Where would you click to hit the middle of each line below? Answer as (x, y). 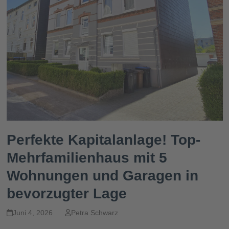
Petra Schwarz (95, 213)
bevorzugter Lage (66, 194)
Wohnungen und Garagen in (102, 176)
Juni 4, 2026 (32, 213)
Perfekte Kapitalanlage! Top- (103, 140)
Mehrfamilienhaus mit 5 (87, 158)
